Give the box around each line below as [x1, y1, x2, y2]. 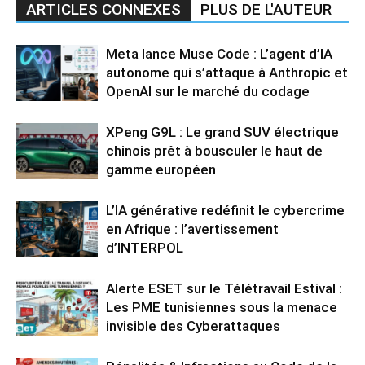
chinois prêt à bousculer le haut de [106, 142, 323, 159]
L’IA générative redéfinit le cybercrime [106, 201, 345, 218]
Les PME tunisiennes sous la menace [106, 298, 337, 315]
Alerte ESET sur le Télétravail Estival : [106, 279, 342, 297]
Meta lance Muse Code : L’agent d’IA [106, 45, 332, 62]
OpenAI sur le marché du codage [106, 82, 310, 99]
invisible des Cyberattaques [106, 317, 280, 334]
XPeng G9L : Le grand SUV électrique [106, 123, 339, 140]
